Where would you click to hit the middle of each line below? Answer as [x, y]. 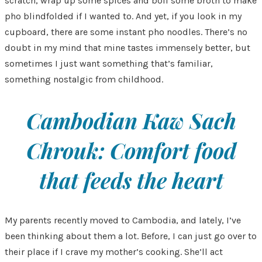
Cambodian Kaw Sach [131, 120]
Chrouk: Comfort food [131, 150]
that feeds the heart [131, 180]
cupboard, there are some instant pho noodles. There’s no [126, 32]
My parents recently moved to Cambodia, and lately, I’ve [123, 220]
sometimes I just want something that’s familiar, [109, 64]
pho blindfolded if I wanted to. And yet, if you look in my [123, 16]
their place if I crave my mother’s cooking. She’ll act [114, 252]
